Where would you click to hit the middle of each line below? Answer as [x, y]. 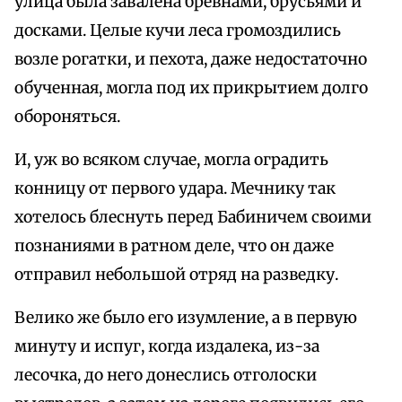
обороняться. [67, 117]
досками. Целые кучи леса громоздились [178, 31]
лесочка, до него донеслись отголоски [166, 376]
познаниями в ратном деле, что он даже [174, 246]
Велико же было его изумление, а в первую [186, 318]
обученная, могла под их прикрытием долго [191, 88]
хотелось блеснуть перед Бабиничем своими [193, 218]
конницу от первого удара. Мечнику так [175, 189]
